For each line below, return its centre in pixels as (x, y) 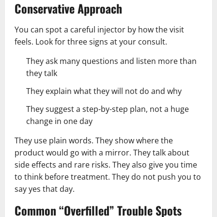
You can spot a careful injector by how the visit (99, 29)
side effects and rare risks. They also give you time (106, 164)
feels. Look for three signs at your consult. (91, 41)
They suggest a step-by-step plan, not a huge (108, 109)
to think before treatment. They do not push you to (108, 177)
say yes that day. (45, 189)
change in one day (59, 121)
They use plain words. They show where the (94, 140)
